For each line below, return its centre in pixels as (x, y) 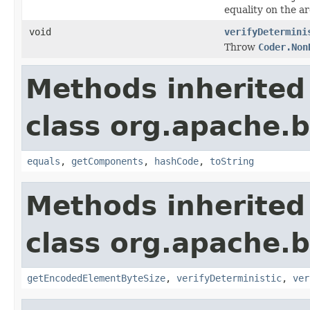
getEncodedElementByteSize (96, 278)
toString (232, 161)
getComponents (107, 161)
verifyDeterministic (229, 278)
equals (44, 161)
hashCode (176, 161)
